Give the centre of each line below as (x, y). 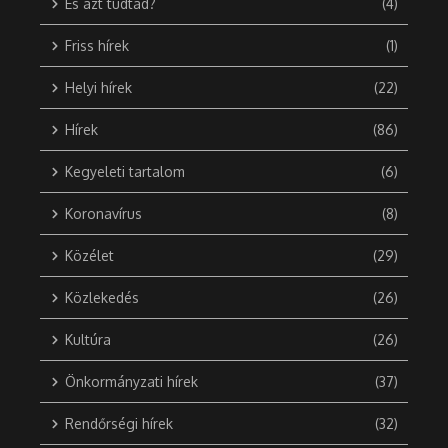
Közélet (89, 256)
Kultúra (88, 340)
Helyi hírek (98, 88)
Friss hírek (97, 46)
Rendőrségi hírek (119, 424)
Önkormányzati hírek (131, 382)
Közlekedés (102, 298)
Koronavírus (103, 214)
